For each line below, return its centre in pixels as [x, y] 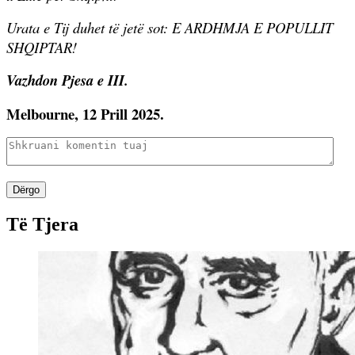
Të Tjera [42, 224]
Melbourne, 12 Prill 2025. [85, 113]
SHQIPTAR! [42, 47]
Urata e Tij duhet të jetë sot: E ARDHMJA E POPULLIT [170, 27]
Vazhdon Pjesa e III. [67, 80]
